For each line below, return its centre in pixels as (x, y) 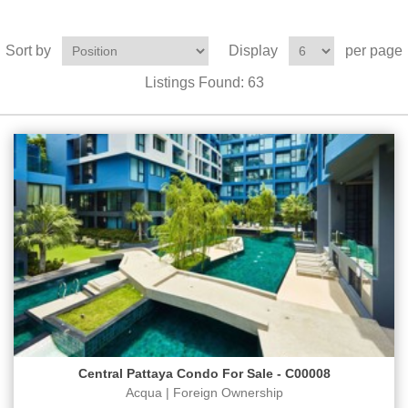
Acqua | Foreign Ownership (204, 393)
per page (374, 51)
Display (253, 51)
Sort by (28, 51)
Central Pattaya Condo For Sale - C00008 (204, 374)
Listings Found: (196, 83)
